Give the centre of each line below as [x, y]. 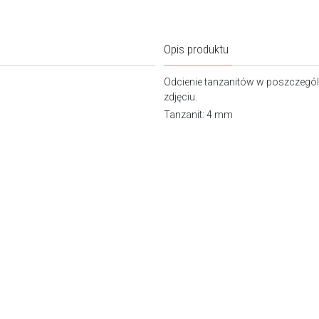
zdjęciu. [197, 97]
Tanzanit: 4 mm [198, 115]
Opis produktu [196, 49]
